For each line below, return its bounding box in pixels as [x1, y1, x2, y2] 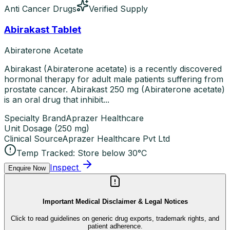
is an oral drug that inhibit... [4, 94, 109, 105]
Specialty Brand [4, 112, 66, 123]
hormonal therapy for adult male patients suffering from [4, 73, 223, 84]
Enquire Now [8, 164, 46, 172]
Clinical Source [4, 133, 62, 144]
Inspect [50, 162, 79, 172]
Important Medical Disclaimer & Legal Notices [42, 198, 188, 206]
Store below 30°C [78, 147, 147, 158]
